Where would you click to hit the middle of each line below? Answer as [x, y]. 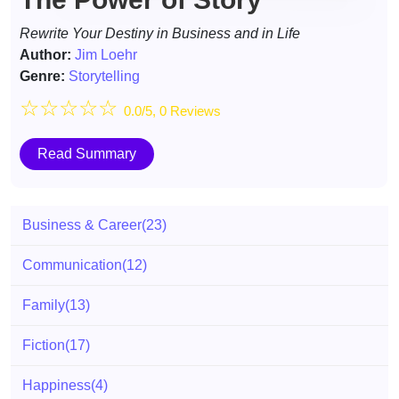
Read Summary [87, 154]
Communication [72, 265]
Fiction [44, 345]
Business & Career [82, 225]
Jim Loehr [106, 55]
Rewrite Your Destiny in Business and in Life [160, 33]
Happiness [57, 385]
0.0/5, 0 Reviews [172, 111]
